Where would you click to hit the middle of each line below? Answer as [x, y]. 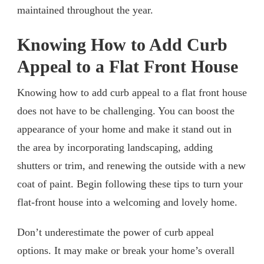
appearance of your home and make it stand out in [124, 129]
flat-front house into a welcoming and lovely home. [127, 202]
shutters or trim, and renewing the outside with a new [131, 166]
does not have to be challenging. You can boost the [126, 111]
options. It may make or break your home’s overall [126, 251]
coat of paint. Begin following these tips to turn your [130, 184]
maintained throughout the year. [85, 10]
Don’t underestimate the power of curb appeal [115, 232]
